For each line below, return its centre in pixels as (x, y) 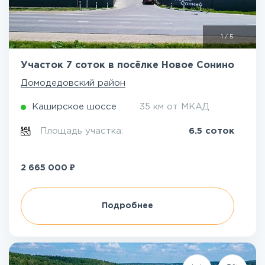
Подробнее (127, 206)
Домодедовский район (73, 83)
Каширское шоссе (74, 107)
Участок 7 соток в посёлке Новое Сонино (127, 65)
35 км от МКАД (174, 107)
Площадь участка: (83, 131)
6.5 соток (211, 131)
